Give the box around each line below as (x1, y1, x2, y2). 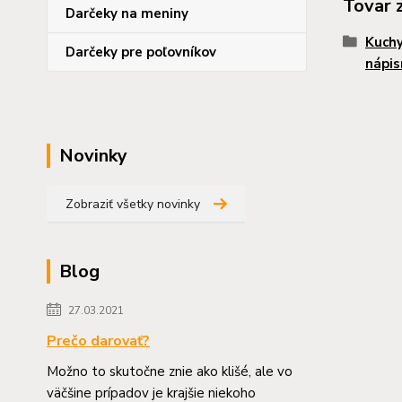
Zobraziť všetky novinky (66, 196, 200, 213)
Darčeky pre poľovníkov (66, 43, 216, 61)
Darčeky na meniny (66, 4, 188, 22)
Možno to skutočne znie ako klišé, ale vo (47, 363, 293, 380)
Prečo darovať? (47, 331, 150, 351)
